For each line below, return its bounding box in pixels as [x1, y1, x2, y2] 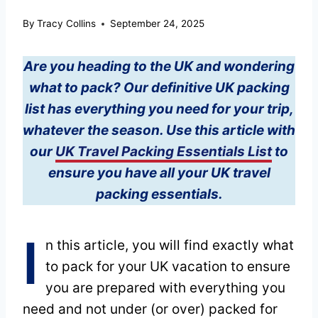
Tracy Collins [37, 18, 97, 30]
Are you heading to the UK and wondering [23, 58, 295, 75]
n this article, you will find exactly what [45, 237, 294, 254]
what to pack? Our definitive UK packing [28, 79, 290, 97]
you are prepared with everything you [45, 280, 285, 297]
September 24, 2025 [110, 18, 205, 30]
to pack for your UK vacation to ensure [45, 258, 290, 275]
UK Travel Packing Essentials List [55, 143, 272, 160]
